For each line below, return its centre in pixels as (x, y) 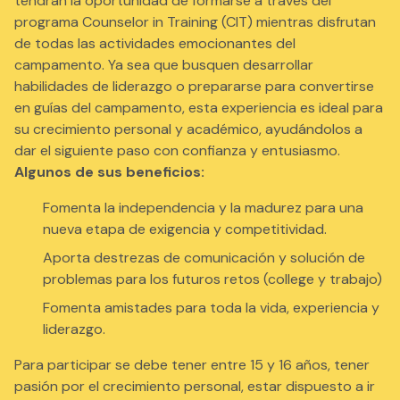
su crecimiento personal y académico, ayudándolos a (188, 129)
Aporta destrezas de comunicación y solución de (204, 258)
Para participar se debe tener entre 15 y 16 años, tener (192, 365)
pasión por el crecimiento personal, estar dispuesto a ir (195, 387)
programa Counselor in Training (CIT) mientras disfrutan (195, 22)
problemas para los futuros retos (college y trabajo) (212, 279)
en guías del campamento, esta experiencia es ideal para (199, 108)
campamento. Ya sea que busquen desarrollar (164, 65)
